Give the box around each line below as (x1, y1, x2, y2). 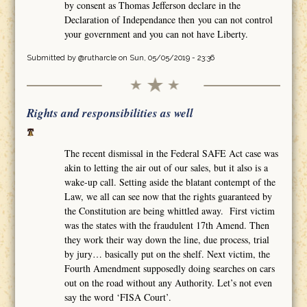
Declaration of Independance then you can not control (64, 12, 273, 26)
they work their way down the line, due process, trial (64, 232, 270, 246)
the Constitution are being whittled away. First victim (64, 204, 275, 217)
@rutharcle (77, 53, 116, 62)
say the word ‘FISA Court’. (64, 290, 172, 304)
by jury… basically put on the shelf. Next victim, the (64, 247, 271, 260)
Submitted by (26, 53, 78, 62)
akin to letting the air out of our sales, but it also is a (64, 160, 269, 174)
